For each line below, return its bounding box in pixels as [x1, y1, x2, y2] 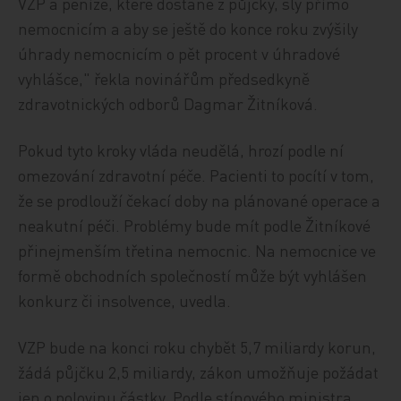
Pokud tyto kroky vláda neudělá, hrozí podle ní [18, 140, 345, 160]
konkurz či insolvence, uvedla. [18, 290, 232, 311]
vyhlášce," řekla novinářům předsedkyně [18, 68, 311, 89]
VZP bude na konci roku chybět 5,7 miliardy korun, [18, 337, 377, 357]
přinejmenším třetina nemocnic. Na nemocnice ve [18, 240, 377, 260]
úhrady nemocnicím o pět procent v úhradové [18, 43, 341, 64]
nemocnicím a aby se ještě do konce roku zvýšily [18, 18, 359, 38]
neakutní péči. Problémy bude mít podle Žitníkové [18, 215, 371, 235]
